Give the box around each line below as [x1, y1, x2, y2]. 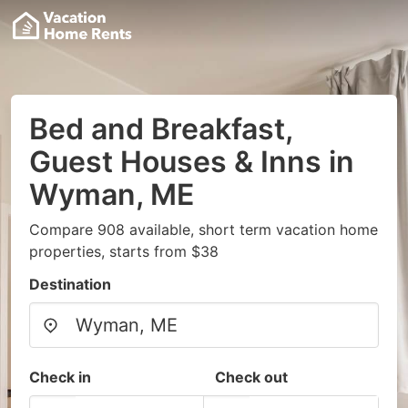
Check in [29, 368, 91, 386]
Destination [29, 275, 111, 293]
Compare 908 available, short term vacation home [29, 220, 378, 239]
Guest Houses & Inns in [29, 144, 354, 179]
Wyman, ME [29, 177, 194, 212]
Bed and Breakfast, [29, 111, 292, 147]
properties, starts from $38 [29, 242, 219, 260]
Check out [215, 368, 288, 386]
